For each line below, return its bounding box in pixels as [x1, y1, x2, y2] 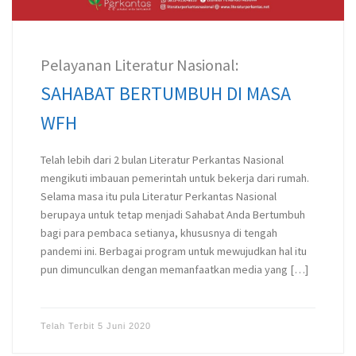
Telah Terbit [40, 321, 98, 331]
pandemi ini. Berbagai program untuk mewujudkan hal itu [40, 244, 307, 259]
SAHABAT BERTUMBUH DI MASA [40, 81, 291, 106]
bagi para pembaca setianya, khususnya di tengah [40, 226, 277, 241]
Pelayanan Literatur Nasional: [40, 55, 238, 75]
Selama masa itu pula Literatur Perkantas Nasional [40, 189, 277, 204]
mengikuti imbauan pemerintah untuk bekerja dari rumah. [40, 171, 309, 186]
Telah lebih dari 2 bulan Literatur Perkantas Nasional [40, 153, 284, 168]
